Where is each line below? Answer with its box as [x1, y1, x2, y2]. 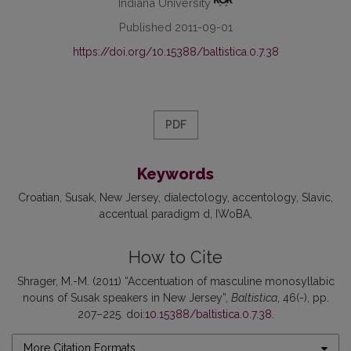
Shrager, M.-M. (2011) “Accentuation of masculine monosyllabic [16, 275, 335, 288]
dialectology [164, 191, 227, 204]
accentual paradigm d [99, 208, 210, 221]
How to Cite [128, 248, 223, 268]
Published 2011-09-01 [118, 20, 233, 34]
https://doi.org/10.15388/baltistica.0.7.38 [72, 45, 279, 59]
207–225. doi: [77, 308, 145, 321]
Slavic [302, 191, 331, 204]
